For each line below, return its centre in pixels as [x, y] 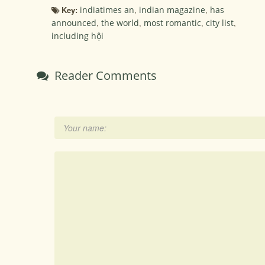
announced [74, 23]
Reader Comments [104, 75]
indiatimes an [107, 10]
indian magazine [172, 10]
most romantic [172, 23]
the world [120, 23]
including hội [77, 36]
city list [220, 23]
